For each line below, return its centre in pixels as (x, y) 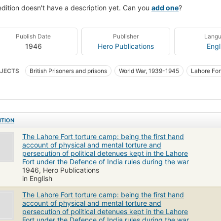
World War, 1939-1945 (149, 71)
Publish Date (34, 36)
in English (37, 178)
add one (165, 7)
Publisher (126, 36)
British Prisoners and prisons (68, 71)
